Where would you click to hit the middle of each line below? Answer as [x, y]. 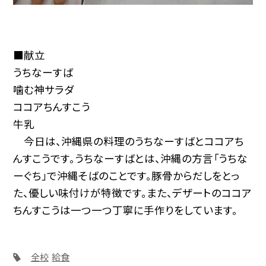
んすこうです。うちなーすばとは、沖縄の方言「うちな [131, 159]
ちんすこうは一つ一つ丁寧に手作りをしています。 [126, 210]
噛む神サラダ [44, 90]
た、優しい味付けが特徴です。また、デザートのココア [133, 193]
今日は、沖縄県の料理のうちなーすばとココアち [129, 141]
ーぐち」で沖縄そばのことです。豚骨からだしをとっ [126, 176]
